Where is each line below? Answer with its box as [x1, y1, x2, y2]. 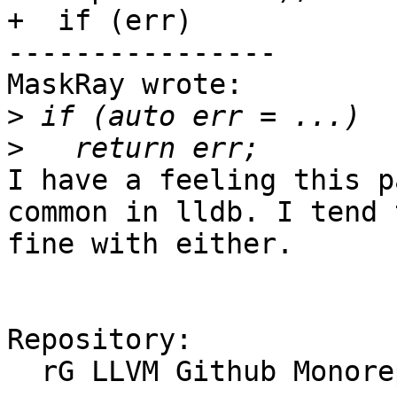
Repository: [7, 323, 192, 356]
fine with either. [7, 228, 293, 261]
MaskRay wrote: [7, 68, 243, 101]
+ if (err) [7, 4, 192, 37]
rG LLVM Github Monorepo [7, 355, 41, 388]
